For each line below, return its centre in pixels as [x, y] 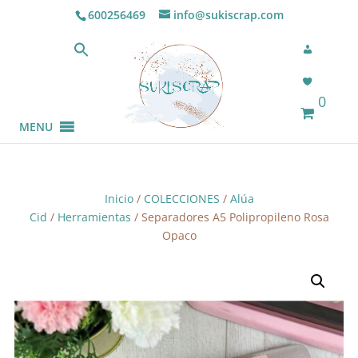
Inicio [119, 198]
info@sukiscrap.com [228, 14]
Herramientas [94, 217]
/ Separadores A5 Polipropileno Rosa [230, 217]
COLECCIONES [181, 198]
